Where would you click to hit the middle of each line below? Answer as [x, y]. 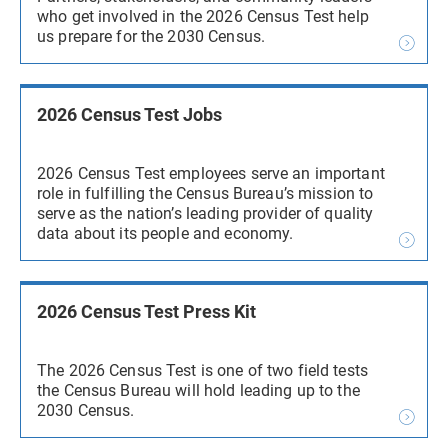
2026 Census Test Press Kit [146, 311]
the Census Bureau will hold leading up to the [198, 390]
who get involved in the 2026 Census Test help [203, 16]
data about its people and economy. [165, 233]
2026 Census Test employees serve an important [211, 173]
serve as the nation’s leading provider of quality [205, 213]
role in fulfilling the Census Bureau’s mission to [205, 193]
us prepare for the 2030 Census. [151, 36]
